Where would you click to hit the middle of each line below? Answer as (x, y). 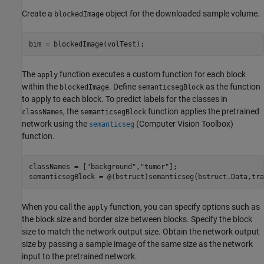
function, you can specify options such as (184, 207)
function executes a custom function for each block (152, 75)
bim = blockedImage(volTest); (86, 44)
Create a (38, 14)
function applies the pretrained (203, 112)
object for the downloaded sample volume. (182, 14)
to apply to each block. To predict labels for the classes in (125, 99)
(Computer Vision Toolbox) (184, 124)
